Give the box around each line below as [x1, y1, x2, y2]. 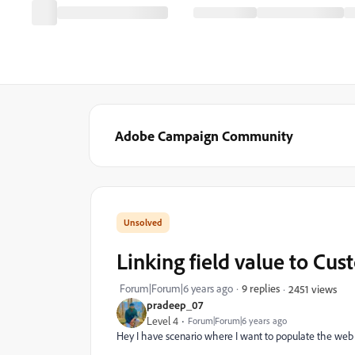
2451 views [288, 281, 337, 296]
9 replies [242, 281, 280, 295]
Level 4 [147, 314, 178, 328]
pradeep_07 [147, 298, 203, 311]
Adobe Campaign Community [115, 127, 293, 144]
